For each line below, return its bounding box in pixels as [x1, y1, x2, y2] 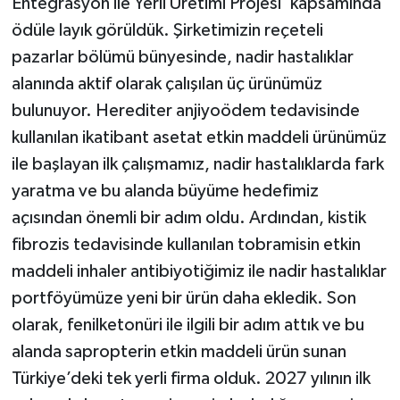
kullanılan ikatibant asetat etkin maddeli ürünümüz [11, 128, 387, 146]
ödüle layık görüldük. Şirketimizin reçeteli [11, 21, 323, 39]
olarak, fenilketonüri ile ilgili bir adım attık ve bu [11, 315, 364, 334]
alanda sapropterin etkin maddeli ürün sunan [11, 342, 346, 361]
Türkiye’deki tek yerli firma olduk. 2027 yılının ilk [11, 369, 371, 387]
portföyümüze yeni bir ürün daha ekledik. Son [11, 288, 356, 307]
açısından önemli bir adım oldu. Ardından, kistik [11, 208, 366, 227]
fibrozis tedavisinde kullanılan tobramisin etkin [11, 235, 361, 254]
